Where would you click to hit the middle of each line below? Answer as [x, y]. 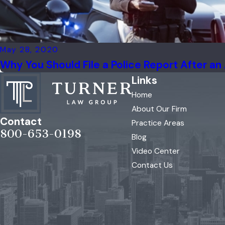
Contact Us [152, 165]
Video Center [155, 151]
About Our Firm [159, 109]
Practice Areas [158, 123]
